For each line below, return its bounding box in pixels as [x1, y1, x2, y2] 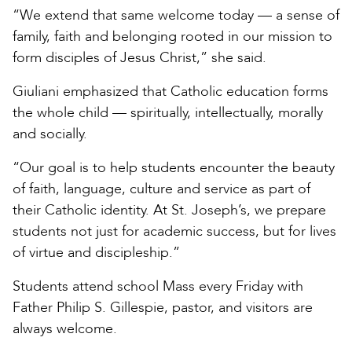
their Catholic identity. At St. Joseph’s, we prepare [13, 200, 326, 220]
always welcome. [13, 318, 117, 339]
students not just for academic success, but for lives [13, 221, 336, 241]
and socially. [13, 123, 87, 144]
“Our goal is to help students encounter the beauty [13, 157, 335, 178]
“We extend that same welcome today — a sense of [13, 5, 339, 25]
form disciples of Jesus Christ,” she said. [13, 47, 266, 68]
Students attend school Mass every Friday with [13, 276, 303, 296]
